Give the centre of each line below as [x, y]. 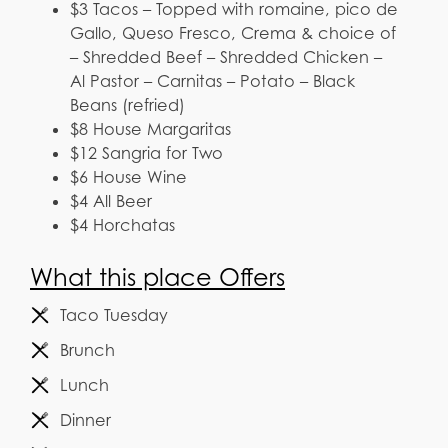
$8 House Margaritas [150, 128]
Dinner [85, 419]
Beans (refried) [127, 104]
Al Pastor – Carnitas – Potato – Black [212, 80]
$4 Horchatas [122, 224]
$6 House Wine [128, 176]
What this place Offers [157, 277]
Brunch [87, 349]
